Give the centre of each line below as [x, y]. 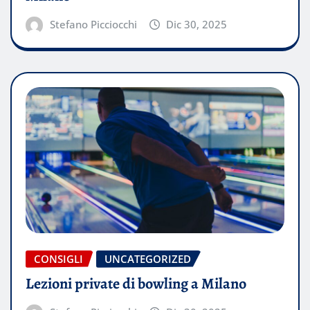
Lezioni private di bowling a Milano [136, 284]
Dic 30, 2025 [197, 25]
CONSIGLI [58, 258]
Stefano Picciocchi [93, 25]
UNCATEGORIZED [148, 258]
